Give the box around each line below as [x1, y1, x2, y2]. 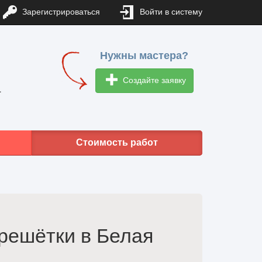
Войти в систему [137, 7, 202, 17]
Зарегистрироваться [20, 7, 100, 17]
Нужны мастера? [100, 50, 189, 61]
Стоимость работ [76, 137, 158, 147]
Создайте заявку [120, 75, 186, 85]
